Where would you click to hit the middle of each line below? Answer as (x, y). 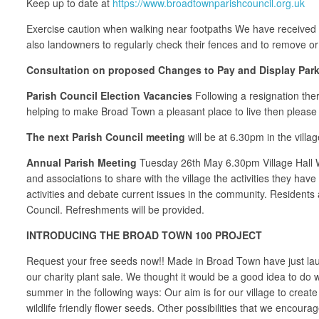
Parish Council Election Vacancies (109, 95)
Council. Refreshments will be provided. (115, 209)
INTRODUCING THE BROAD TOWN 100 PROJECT (144, 235)
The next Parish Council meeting (107, 136)
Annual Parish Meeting (83, 162)
